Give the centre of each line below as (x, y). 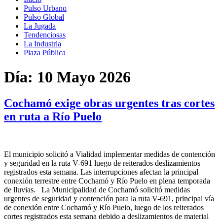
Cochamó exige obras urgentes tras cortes (109, 103)
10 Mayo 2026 (84, 77)
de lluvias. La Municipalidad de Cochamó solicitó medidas (97, 189)
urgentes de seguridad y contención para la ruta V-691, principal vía (109, 198)
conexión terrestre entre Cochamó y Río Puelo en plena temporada (107, 181)
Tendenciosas (45, 35)
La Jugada (40, 26)
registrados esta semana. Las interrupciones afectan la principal (101, 172)
